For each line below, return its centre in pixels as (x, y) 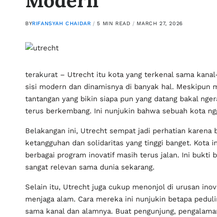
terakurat (43, 75)
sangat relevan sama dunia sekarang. (90, 167)
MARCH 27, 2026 (160, 23)
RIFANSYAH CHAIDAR (62, 23)
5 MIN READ (114, 23)
